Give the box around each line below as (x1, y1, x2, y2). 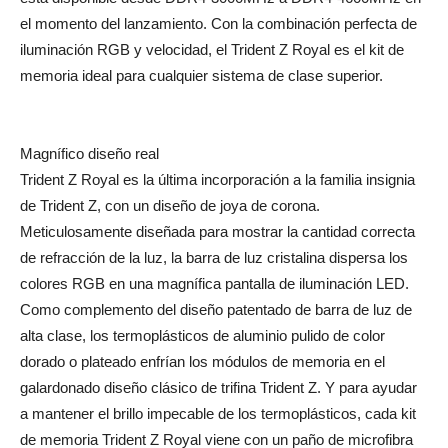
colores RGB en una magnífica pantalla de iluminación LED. (20, 275, 409, 293)
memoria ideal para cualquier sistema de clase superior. (20, 67, 383, 85)
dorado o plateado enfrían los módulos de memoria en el (20, 353, 385, 371)
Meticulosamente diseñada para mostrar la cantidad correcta (20, 223, 415, 241)
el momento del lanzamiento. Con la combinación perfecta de (20, 15, 417, 33)
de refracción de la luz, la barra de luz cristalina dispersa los (20, 249, 408, 267)
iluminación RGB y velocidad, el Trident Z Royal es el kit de (20, 41, 404, 59)
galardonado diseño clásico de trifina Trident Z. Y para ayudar (20, 379, 417, 397)
